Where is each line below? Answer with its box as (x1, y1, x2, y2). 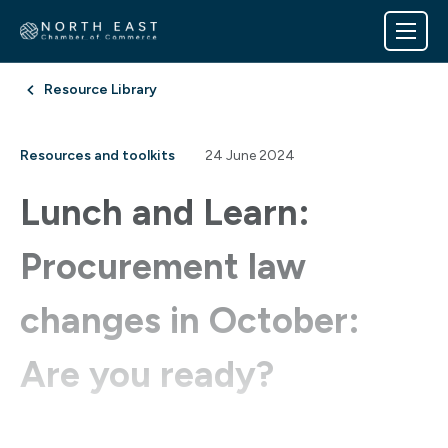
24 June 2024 (205, 147, 295, 165)
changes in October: (20, 299, 360, 343)
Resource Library (44, 81, 157, 99)
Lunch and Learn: (20, 191, 310, 235)
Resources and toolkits (20, 147, 175, 165)
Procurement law (20, 245, 306, 289)
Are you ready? (20, 353, 274, 397)
